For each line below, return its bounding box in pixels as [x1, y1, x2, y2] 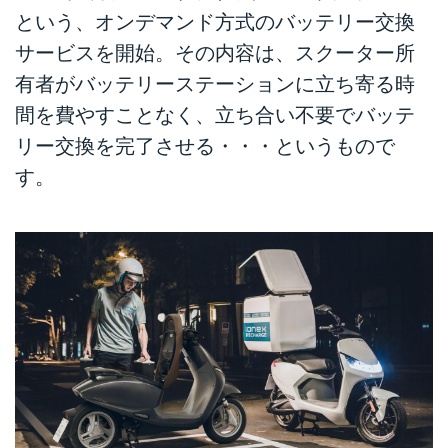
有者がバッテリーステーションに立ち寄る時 [15, 72, 415, 95]
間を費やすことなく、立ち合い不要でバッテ [15, 103, 415, 126]
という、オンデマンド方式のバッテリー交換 [15, 10, 415, 33]
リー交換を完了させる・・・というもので [15, 134, 395, 157]
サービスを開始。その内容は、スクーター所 [15, 41, 415, 64]
